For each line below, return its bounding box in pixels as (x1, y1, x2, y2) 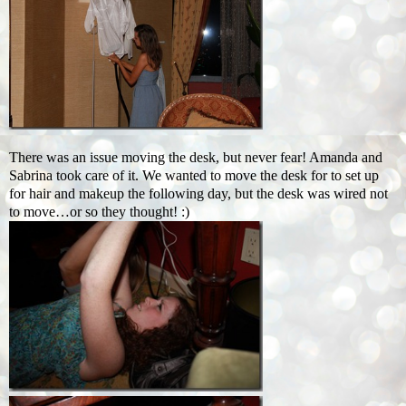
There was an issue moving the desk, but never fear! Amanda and (9, 150, 382, 166)
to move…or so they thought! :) (9, 204, 189, 220)
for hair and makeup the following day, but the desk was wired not (9, 186, 388, 202)
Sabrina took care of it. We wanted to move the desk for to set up (9, 168, 379, 184)
